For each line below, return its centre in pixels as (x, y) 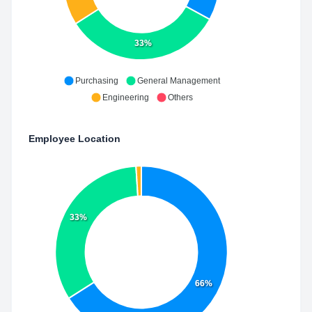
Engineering (125, 97)
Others (180, 97)
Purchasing (96, 81)
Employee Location (75, 139)
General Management (178, 81)
